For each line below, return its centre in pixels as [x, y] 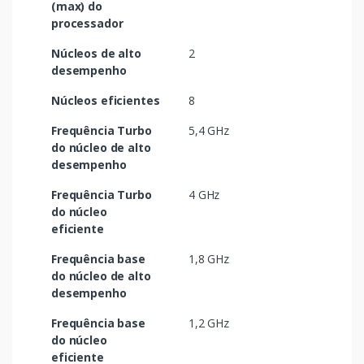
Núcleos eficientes [106, 101]
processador [87, 24]
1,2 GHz [209, 323]
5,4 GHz [209, 131]
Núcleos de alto [96, 54]
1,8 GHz [209, 259]
